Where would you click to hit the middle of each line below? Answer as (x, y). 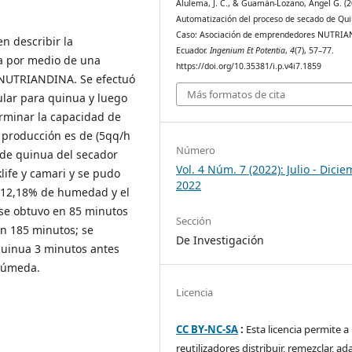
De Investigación (220, 240)
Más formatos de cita (236, 94)
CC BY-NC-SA (207, 329)
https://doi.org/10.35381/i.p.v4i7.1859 (249, 66)
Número (196, 150)
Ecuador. (193, 51)
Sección (194, 220)
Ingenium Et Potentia (248, 51)
